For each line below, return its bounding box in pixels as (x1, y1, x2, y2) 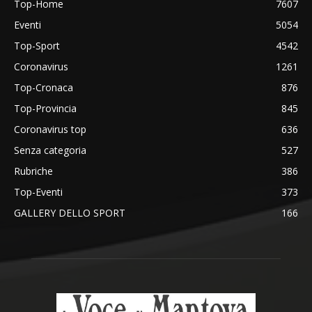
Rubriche (14, 164, 53, 178)
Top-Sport (14, 38, 60, 52)
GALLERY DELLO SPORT (14, 205, 125, 219)
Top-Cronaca (14, 80, 73, 94)
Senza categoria (14, 143, 86, 157)
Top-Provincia (14, 101, 77, 115)
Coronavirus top (14, 122, 86, 136)
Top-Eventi (14, 185, 63, 198)
